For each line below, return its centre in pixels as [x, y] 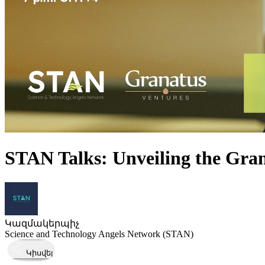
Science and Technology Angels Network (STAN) [99, 234]
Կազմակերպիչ [42, 223]
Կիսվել [40, 253]
